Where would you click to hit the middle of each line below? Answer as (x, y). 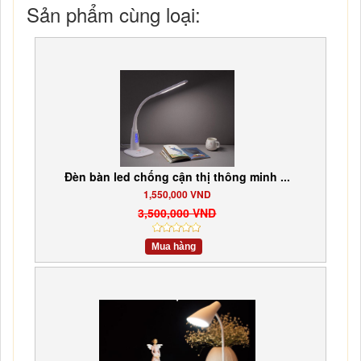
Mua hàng (173, 246)
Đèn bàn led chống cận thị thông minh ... (177, 176)
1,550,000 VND (177, 194)
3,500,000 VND (177, 212)
